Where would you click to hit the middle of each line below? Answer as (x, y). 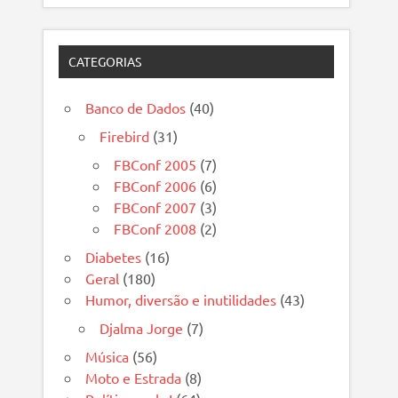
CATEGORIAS (105, 62)
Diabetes (114, 257)
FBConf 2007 (155, 207)
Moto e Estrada (134, 378)
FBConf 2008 (155, 229)
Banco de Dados (136, 108)
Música (107, 357)
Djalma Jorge (142, 328)
